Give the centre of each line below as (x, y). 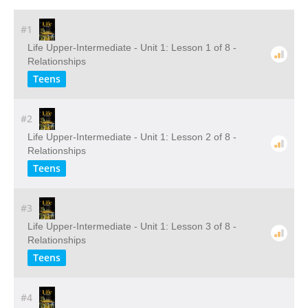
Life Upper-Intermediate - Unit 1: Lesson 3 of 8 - (132, 226)
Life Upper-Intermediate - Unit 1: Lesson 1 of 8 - (132, 47)
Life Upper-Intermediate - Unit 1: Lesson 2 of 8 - (132, 137)
